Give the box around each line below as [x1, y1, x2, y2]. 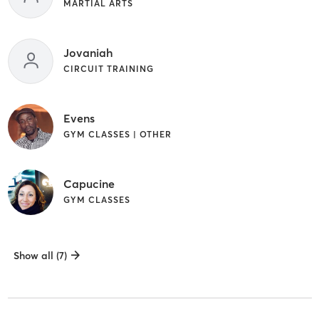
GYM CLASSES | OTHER [63, 128, 172, 140]
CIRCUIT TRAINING [63, 63, 154, 74]
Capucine [63, 176, 115, 191]
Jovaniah [63, 45, 113, 60]
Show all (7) [13, 249, 67, 262]
